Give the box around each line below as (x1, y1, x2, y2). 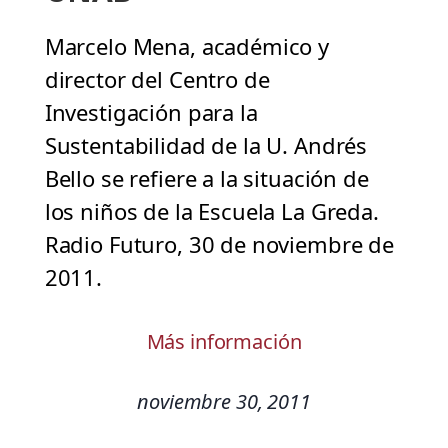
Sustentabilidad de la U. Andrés (44, 130, 368, 161)
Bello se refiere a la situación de (44, 163, 369, 194)
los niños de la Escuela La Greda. (44, 196, 379, 227)
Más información (146, 328, 302, 356)
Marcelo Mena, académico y (44, 31, 330, 62)
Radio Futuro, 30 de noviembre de (44, 229, 394, 260)
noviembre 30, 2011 (137, 388, 311, 416)
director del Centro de (44, 64, 270, 95)
